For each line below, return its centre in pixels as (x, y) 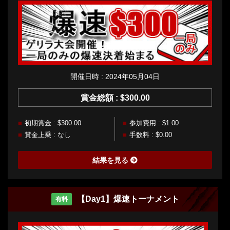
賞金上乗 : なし (48, 135)
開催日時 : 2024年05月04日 (115, 76)
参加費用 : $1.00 (154, 123)
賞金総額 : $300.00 (115, 98)
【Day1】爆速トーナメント (128, 199)
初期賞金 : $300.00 (53, 123)
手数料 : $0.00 (151, 135)
